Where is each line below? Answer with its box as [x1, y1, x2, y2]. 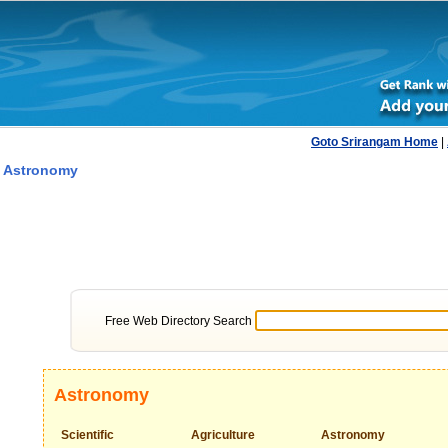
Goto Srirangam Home [311, 135, 438, 149]
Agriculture [191, 428, 255, 442]
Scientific [61, 428, 114, 442]
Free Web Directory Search [105, 314, 253, 328]
